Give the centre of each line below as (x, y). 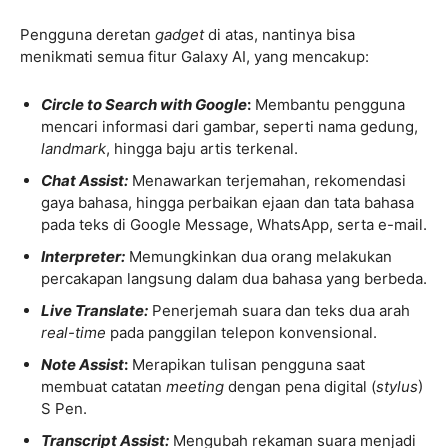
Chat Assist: (84, 180)
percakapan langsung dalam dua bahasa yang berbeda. (234, 278)
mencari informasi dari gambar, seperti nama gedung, (229, 126)
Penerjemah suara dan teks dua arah (281, 310)
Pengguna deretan (87, 34)
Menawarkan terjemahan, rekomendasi (267, 180)
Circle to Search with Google (144, 104)
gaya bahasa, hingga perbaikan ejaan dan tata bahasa (227, 202)
